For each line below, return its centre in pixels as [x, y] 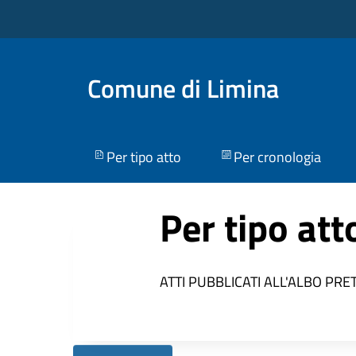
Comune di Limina [183, 88]
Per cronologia [277, 157]
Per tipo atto [143, 157]
